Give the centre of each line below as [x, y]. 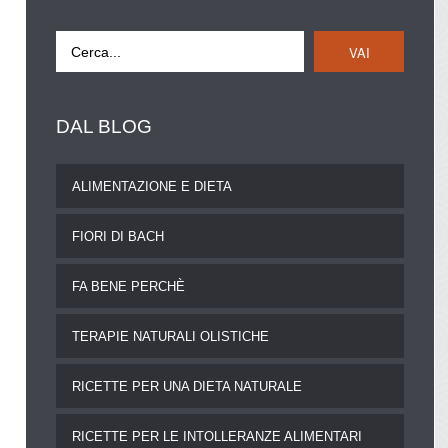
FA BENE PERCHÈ [129, 287]
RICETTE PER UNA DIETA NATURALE [187, 387]
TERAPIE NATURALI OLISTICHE [171, 337]
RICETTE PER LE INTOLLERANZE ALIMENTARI [217, 437]
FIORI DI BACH [118, 237]
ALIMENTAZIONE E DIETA [152, 187]
